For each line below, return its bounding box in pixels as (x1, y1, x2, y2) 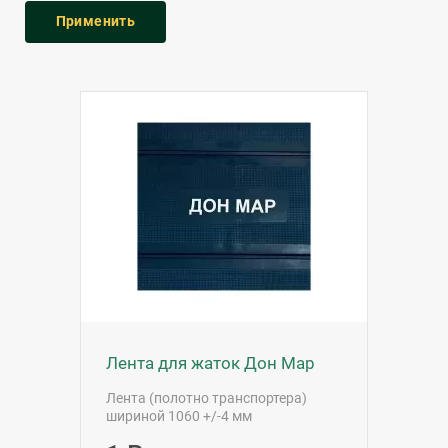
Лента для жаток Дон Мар (106, 353, 315, 373)
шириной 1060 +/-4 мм (106, 408, 252, 424)
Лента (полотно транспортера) (106, 390, 307, 406)
